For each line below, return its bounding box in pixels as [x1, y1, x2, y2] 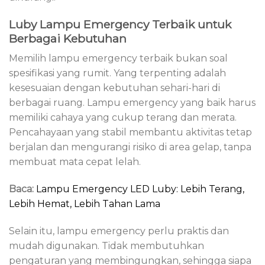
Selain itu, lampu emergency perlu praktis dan [9, 225, 229, 237]
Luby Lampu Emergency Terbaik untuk [9, 17, 231, 31]
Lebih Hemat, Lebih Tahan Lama [9, 198, 160, 210]
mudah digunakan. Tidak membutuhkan [9, 240, 204, 251]
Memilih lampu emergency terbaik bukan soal [9, 53, 228, 64]
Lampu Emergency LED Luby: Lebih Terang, [36, 183, 244, 195]
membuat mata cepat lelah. [9, 156, 141, 168]
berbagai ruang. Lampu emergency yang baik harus [9, 97, 256, 109]
